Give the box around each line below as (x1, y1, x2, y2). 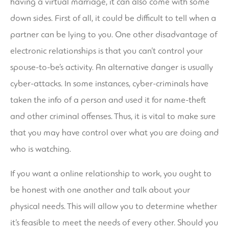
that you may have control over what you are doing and (10, 127, 219, 139)
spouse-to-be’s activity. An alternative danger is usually (10, 62, 213, 73)
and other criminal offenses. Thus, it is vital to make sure (10, 111, 216, 122)
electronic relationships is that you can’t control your (10, 45, 203, 57)
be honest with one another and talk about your (10, 185, 190, 196)
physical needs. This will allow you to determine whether (10, 201, 217, 212)
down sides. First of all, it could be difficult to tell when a (10, 13, 216, 24)
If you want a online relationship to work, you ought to (10, 168, 212, 179)
